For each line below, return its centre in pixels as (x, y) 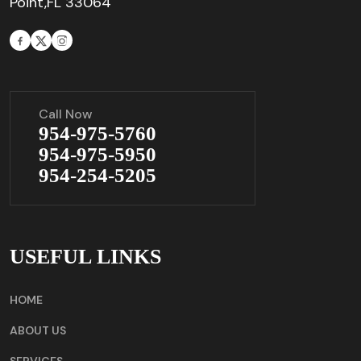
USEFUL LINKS (85, 256)
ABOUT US (38, 330)
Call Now (65, 114)
